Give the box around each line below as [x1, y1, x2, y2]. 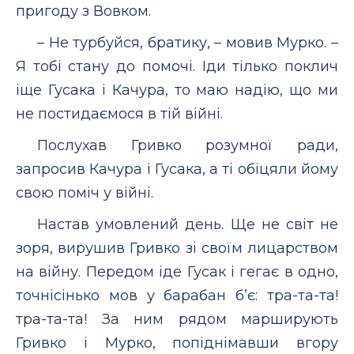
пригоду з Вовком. [16, 2, 151, 20]
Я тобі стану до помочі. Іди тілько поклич [16, 57, 338, 75]
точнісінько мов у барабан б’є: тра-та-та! [16, 286, 338, 304]
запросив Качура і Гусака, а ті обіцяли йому [16, 160, 338, 178]
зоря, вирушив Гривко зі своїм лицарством [16, 239, 338, 257]
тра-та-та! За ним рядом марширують [16, 310, 338, 328]
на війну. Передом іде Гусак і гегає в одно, [16, 262, 338, 281]
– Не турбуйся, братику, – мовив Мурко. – [37, 33, 338, 51]
